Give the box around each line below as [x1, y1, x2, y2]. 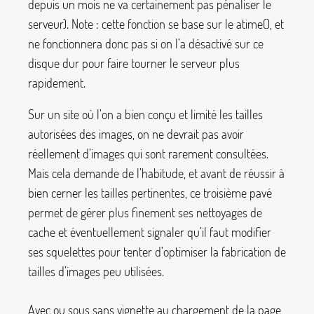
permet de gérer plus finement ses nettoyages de [28, 205, 262, 221]
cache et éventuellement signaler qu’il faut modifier [28, 224, 271, 240]
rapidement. [28, 74, 86, 90]
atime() [236, 15, 270, 32]
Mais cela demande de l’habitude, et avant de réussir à [28, 165, 285, 182]
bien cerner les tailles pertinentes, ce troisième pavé [28, 185, 272, 201]
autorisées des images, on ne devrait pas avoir [28, 126, 244, 142]
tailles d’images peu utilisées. [28, 264, 164, 280]
